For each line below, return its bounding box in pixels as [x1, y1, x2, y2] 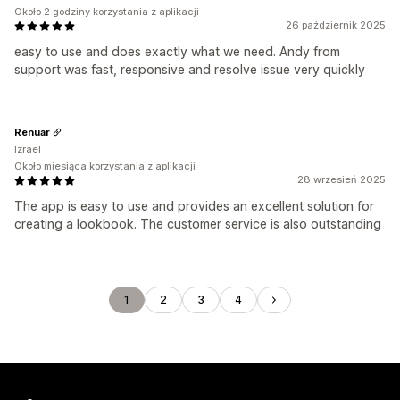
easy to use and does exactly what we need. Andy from [14, 44, 340, 59]
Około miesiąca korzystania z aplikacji [14, 160, 196, 172]
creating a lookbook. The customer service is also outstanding [14, 216, 381, 231]
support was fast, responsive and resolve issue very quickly [14, 62, 365, 77]
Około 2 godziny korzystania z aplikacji [14, 5, 199, 18]
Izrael [14, 143, 41, 155]
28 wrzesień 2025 [297, 173, 386, 186]
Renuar [14, 125, 50, 138]
